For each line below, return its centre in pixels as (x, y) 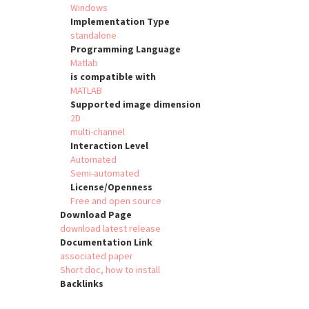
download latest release (110, 229)
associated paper (97, 256)
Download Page (96, 215)
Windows (89, 8)
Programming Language (126, 49)
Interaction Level (109, 146)
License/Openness (111, 187)
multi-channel (98, 132)
